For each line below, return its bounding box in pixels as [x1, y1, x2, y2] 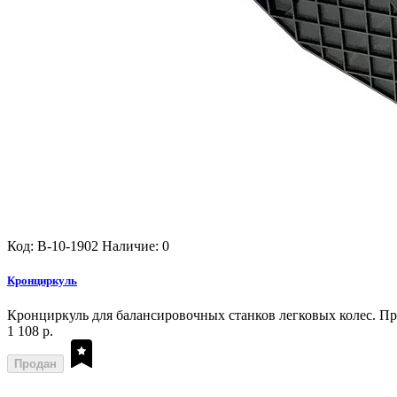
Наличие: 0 [102, 237, 169, 253]
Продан [14, 356, 57, 370]
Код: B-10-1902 [7, 237, 98, 253]
